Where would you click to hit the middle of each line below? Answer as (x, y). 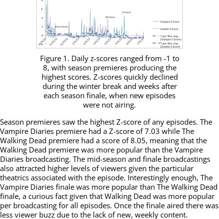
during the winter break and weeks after (109, 86)
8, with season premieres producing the (109, 68)
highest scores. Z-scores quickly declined (109, 77)
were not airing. (109, 105)
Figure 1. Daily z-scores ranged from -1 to (109, 58)
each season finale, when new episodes (109, 96)
